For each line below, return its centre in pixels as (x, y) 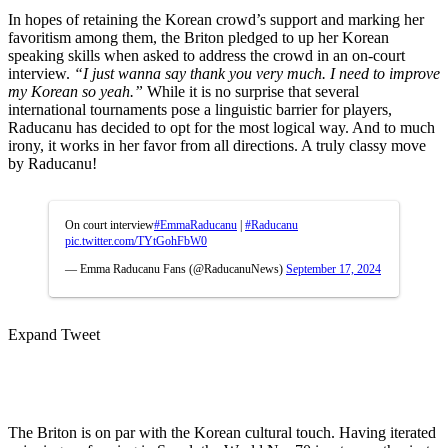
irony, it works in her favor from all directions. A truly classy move (217, 145)
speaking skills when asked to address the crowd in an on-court (206, 55)
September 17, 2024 (333, 268)
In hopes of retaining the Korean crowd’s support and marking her (216, 19)
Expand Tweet (54, 334)
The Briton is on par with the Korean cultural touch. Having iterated (222, 432)
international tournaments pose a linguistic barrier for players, (200, 109)
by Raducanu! (52, 163)
